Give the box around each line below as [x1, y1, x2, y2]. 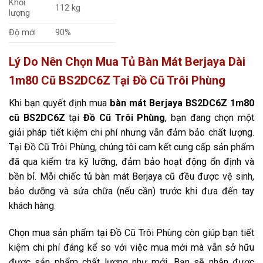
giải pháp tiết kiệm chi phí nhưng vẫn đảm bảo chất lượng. [9, 127, 254, 139]
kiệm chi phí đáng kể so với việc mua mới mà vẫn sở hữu [9, 242, 254, 254]
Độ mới [9, 27, 36, 38]
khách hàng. [9, 200, 56, 212]
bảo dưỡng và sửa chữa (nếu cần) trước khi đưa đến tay [9, 186, 254, 197]
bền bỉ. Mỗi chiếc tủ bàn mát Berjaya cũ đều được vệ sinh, [9, 171, 254, 183]
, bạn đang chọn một [165, 112, 255, 124]
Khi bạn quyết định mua [9, 97, 107, 109]
